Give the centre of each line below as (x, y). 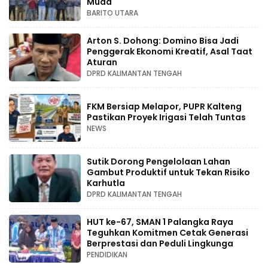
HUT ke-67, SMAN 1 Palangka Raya (160, 222)
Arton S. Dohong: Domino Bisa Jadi (163, 41)
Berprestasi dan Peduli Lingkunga (160, 243)
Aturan (102, 62)
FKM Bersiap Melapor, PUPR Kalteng (164, 106)
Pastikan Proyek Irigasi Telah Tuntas (166, 117)
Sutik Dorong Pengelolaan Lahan (159, 162)
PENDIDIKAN (107, 255)
